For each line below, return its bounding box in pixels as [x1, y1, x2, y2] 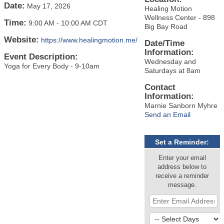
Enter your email [158, 154, 206, 162]
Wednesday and [144, 57, 196, 66]
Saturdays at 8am [144, 66, 200, 75]
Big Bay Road [144, 22, 187, 31]
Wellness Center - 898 [144, 13, 215, 22]
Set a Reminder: [155, 138, 209, 146]
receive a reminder [155, 172, 209, 180]
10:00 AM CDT [61, 19, 107, 27]
